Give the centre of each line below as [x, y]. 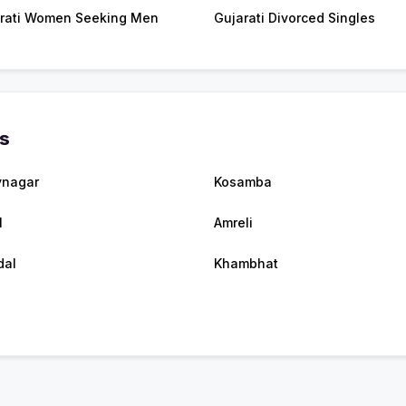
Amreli [233, 222]
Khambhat [246, 263]
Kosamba [243, 181]
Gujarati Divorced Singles [295, 17]
